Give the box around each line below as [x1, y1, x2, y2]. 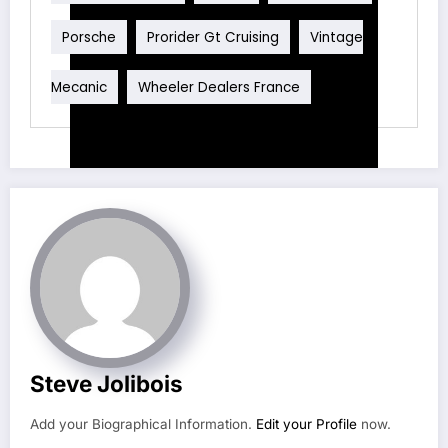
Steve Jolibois [30, 370, 183, 398]
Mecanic [51, 77, 107, 97]
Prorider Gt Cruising [147, 27, 279, 47]
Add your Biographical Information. [30, 416, 256, 433]
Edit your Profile [256, 416, 357, 433]
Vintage [310, 27, 363, 47]
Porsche [62, 27, 116, 47]
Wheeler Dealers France [138, 77, 300, 97]
